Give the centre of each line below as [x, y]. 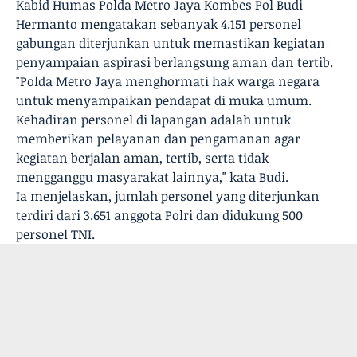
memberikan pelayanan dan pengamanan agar [158, 139]
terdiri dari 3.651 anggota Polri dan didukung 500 [159, 215]
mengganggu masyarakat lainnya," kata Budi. [152, 177]
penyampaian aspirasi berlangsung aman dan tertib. [175, 62]
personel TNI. [55, 234]
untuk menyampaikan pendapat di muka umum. [164, 100]
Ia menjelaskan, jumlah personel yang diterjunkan [168, 196]
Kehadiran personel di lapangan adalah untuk [153, 120]
